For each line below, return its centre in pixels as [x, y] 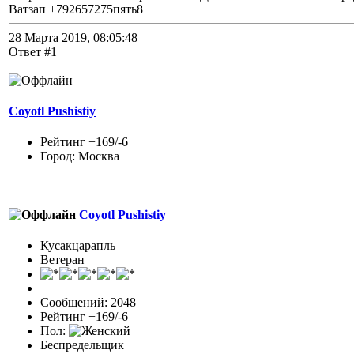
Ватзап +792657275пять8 [76, 9]
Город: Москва [80, 156]
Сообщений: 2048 [88, 302]
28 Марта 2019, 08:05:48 [73, 37]
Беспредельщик [82, 345]
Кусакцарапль [78, 245]
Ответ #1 [33, 51]
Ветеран [62, 259]
